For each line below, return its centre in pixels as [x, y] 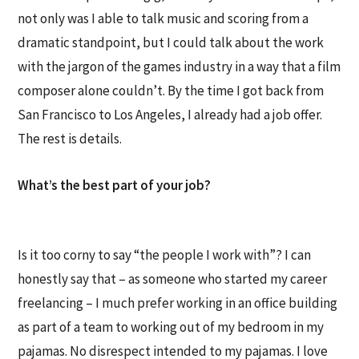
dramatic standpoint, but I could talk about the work [171, 43]
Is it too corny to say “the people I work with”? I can [165, 254]
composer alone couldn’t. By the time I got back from [171, 91]
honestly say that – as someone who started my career [173, 278]
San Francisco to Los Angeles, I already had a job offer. [170, 115]
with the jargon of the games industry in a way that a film [179, 67]
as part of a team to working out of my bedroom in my [171, 327]
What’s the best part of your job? [115, 185]
